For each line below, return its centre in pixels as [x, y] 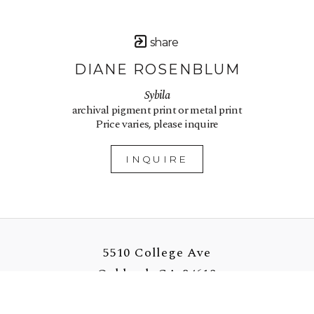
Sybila [157, 95]
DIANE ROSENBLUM [157, 69]
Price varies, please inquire [157, 124]
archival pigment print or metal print [157, 110]
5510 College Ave [157, 252]
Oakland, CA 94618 [157, 273]
